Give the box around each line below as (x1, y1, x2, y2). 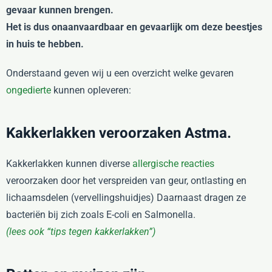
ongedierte (6, 84, 51, 96)
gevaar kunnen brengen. (6, 4, 114, 16)
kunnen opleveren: (51, 84, 131, 96)
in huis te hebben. (6, 38, 84, 50)
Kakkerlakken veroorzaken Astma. (6, 123, 231, 144)
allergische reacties (132, 158, 214, 169)
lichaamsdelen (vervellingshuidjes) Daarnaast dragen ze (6, 192, 246, 203)
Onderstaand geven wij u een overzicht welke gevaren (6, 67, 234, 79)
